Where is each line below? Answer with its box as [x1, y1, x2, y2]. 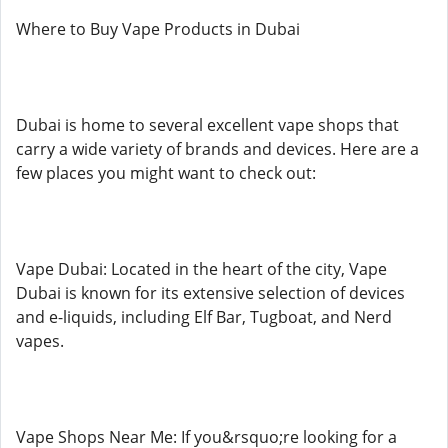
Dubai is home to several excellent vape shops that [16, 114, 399, 136]
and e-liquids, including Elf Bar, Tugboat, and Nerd [16, 306, 392, 328]
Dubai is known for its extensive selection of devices [16, 282, 405, 304]
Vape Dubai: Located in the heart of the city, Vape [16, 258, 387, 280]
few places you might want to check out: [16, 162, 316, 184]
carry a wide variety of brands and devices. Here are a [16, 138, 419, 160]
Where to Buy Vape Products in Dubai [16, 18, 300, 40]
